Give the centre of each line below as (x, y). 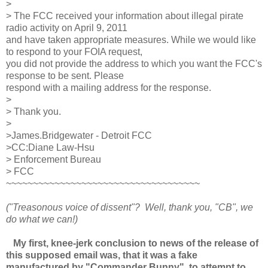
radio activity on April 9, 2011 (67, 28)
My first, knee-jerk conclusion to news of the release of (135, 243)
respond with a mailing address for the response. (109, 88)
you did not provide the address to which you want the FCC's (134, 64)
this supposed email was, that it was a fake (102, 255)
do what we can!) (42, 220)
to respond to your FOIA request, (74, 52)
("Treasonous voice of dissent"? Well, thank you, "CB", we (130, 208)
